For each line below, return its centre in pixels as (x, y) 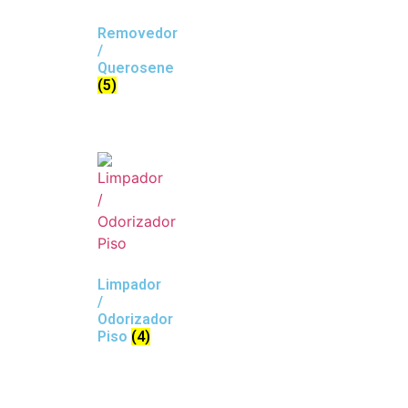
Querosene (136, 68)
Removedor (138, 34)
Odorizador (135, 320)
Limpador (129, 285)
